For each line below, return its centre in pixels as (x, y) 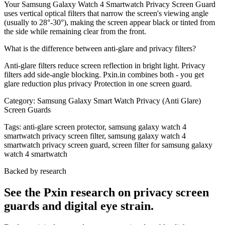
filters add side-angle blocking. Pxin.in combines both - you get (104, 75)
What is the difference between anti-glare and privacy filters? (100, 49)
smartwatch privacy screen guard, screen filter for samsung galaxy (108, 145)
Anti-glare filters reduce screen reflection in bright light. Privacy (105, 66)
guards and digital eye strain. (79, 206)
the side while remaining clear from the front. (75, 32)
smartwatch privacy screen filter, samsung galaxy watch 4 (95, 136)
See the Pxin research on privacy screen (106, 193)
